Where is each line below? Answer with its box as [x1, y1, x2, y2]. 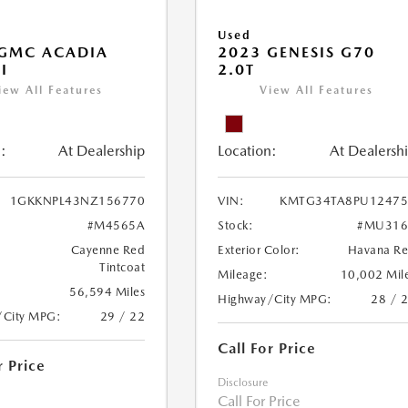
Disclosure [218, 376, 269, 390]
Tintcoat [99, 260, 146, 275]
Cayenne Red [70, 243, 146, 258]
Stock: [218, 219, 254, 233]
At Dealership [58, 142, 146, 160]
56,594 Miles [69, 285, 146, 300]
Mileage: [218, 268, 269, 282]
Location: [218, 142, 278, 160]
